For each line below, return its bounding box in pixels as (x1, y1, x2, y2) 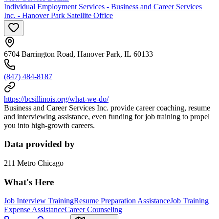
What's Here (4, 176, 54, 187)
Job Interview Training (4, 197, 74, 205)
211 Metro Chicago (4, 159, 64, 167)
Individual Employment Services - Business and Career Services (4, 2, 202, 11)
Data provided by (4, 139, 75, 150)
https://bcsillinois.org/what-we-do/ (4, 94, 109, 103)
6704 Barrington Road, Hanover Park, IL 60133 (4, 49, 153, 58)
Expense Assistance (4, 205, 65, 214)
